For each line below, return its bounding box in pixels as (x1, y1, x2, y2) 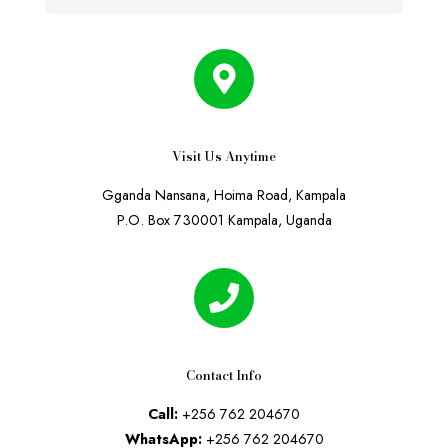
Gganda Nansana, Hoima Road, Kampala (102, 185, 346, 206)
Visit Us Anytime (172, 146, 276, 167)
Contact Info (186, 365, 262, 386)
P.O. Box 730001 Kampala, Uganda (116, 210, 332, 231)
